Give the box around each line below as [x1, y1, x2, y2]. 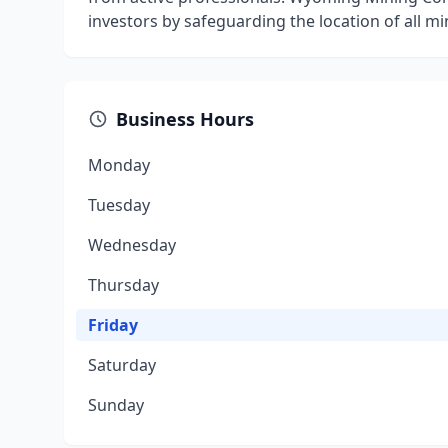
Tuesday [88, 194, 150, 216]
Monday [88, 154, 150, 176]
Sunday [88, 394, 144, 416]
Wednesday [88, 234, 176, 256]
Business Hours [116, 107, 254, 131]
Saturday [88, 354, 156, 376]
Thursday [88, 274, 159, 296]
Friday [88, 314, 138, 336]
